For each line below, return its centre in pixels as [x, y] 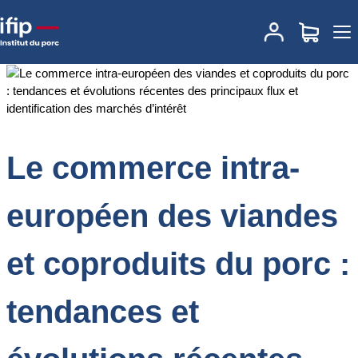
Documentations [91, 20]
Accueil [26, 20]
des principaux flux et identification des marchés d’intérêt [153, 56]
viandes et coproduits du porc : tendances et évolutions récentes [174, 38]
